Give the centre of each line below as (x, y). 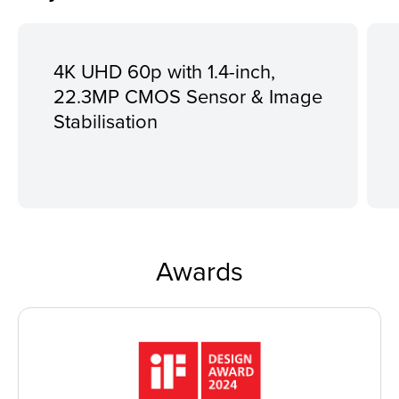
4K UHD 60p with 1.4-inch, (164, 70)
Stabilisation (106, 120)
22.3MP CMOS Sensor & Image (188, 95)
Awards (199, 270)
